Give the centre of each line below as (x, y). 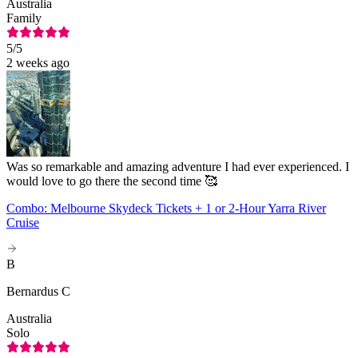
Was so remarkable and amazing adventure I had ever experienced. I (178, 166)
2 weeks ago (38, 62)
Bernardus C (38, 291)
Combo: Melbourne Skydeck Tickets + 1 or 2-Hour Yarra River (166, 208)
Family (24, 18)
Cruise (23, 222)
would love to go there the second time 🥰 (112, 181)
